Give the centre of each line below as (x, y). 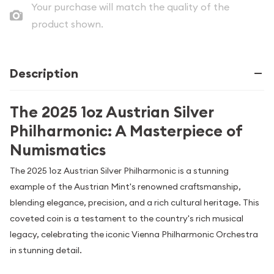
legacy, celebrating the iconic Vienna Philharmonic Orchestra (134, 234)
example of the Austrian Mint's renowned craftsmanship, (125, 186)
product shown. (67, 24)
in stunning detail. (46, 250)
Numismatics (58, 150)
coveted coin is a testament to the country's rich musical (127, 218)
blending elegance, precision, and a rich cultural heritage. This (135, 202)
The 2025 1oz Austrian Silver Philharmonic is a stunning (119, 170)
